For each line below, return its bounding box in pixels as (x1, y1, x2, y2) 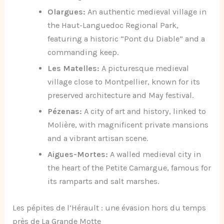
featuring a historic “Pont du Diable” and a (47, 34, 205, 43)
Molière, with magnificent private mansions (47, 120, 208, 129)
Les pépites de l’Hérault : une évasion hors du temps (12, 203, 206, 213)
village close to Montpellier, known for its (47, 77, 200, 86)
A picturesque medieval (99, 63, 189, 73)
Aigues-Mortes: (47, 149, 108, 159)
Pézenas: (47, 106, 82, 116)
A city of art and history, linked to (81, 106, 206, 116)
